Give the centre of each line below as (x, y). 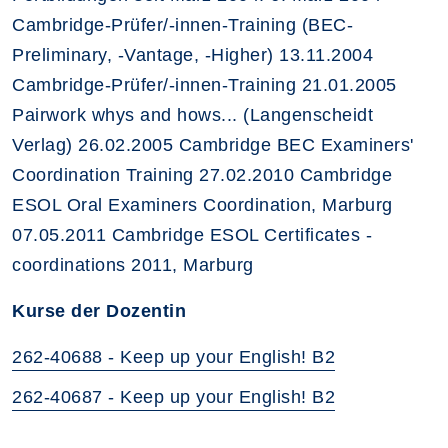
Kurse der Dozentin (99, 311)
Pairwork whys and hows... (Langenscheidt (192, 115)
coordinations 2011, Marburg (133, 265)
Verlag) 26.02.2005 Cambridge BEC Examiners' (213, 145)
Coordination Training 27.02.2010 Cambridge (202, 175)
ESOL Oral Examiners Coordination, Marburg (202, 205)
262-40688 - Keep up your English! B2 (173, 357)
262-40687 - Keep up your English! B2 (173, 397)
